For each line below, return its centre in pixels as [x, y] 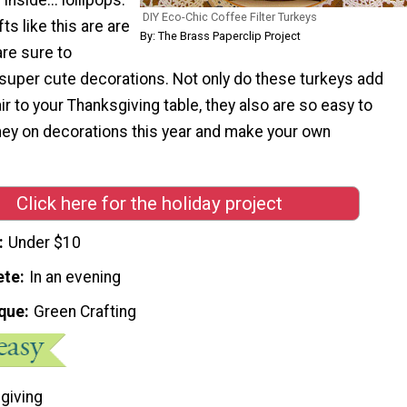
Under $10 [45, 243]
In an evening [75, 278]
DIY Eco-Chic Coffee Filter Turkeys [230, 16]
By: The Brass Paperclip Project [220, 35]
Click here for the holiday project [149, 203]
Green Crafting [85, 312]
